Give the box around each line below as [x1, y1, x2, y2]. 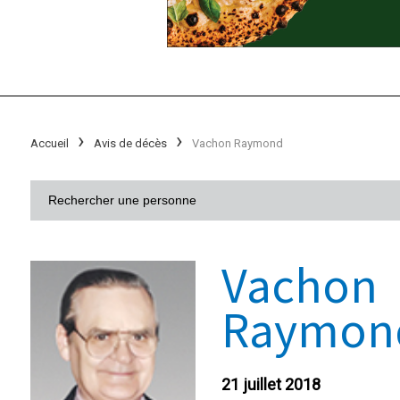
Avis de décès [93, 136, 167, 150]
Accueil [29, 136, 69, 150]
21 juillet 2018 [221, 374, 321, 394]
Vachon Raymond [191, 136, 283, 150]
